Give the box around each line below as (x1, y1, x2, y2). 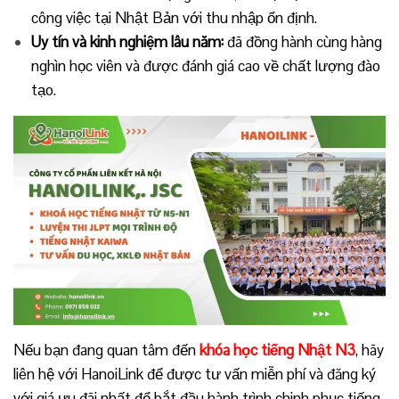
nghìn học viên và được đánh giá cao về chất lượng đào (31, 55, 380, 76)
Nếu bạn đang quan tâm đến (13, 339, 199, 360)
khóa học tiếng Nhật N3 (199, 339, 355, 360)
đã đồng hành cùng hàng (224, 31, 382, 52)
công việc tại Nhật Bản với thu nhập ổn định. (31, 7, 317, 28)
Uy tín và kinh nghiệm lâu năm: (31, 31, 224, 52)
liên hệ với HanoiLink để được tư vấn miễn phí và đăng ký (13, 363, 376, 384)
